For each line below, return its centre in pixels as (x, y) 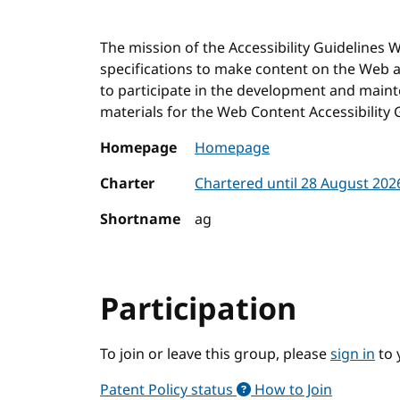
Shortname (140, 220)
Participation (198, 310)
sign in (353, 354)
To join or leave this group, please (215, 354)
